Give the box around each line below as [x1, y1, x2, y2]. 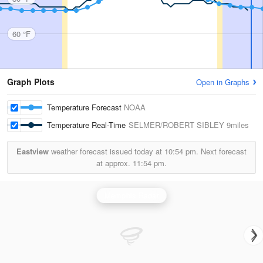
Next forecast [198, 146, 247, 157]
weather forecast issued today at [49, 146, 164, 157]
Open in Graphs [196, 76, 249, 87]
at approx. [96, 157, 133, 168]
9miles [224, 119, 249, 130]
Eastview [16, 146, 49, 157]
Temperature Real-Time [47, 119, 129, 130]
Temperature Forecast [47, 102, 124, 113]
